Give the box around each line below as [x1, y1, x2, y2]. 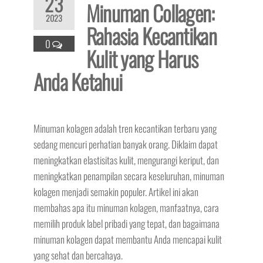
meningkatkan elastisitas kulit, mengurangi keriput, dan [33, 153, 219, 167]
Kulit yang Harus [86, 43, 198, 74]
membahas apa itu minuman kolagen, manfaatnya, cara [33, 200, 219, 215]
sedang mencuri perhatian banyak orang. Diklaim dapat [33, 137, 218, 151]
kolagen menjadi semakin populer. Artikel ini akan [33, 184, 198, 199]
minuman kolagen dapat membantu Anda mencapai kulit [33, 232, 222, 247]
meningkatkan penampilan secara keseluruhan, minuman [33, 168, 224, 183]
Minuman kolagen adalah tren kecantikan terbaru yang [33, 121, 217, 136]
